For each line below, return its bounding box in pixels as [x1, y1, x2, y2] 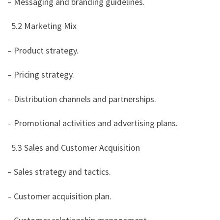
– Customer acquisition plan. [7, 190, 111, 202]
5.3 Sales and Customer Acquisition [7, 141, 142, 153]
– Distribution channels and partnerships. [7, 93, 156, 105]
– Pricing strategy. [7, 69, 74, 81]
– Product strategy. [7, 44, 79, 56]
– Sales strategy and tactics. [7, 166, 111, 178]
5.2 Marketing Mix [7, 20, 79, 32]
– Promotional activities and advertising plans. [7, 117, 178, 129]
